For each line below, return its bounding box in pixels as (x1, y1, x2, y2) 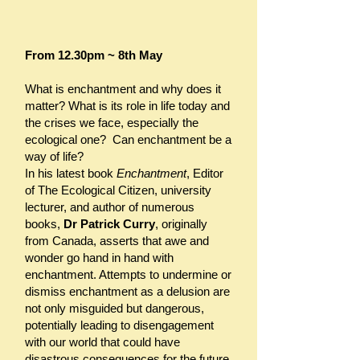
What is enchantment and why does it (25, 82, 221, 96)
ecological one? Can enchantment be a (25, 133, 231, 146)
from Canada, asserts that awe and (25, 234, 209, 247)
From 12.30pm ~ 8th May (25, 48, 162, 62)
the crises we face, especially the (25, 116, 198, 129)
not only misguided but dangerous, (25, 301, 204, 315)
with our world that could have (25, 335, 180, 349)
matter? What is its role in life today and (25, 99, 230, 112)
